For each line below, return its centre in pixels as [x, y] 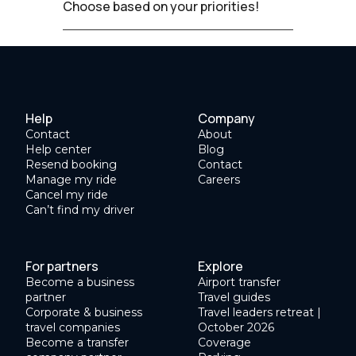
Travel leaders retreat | [259, 312]
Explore [221, 266]
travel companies [73, 327]
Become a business [80, 282]
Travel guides [234, 297]
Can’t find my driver [80, 209]
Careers [219, 179]
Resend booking [71, 164]
